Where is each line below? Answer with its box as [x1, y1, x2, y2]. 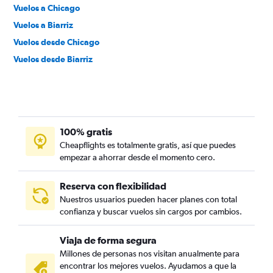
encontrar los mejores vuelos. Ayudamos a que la [60, 261, 236, 271]
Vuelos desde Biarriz [13, 54, 93, 64]
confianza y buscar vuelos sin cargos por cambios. [60, 207, 242, 216]
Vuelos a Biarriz [13, 20, 73, 30]
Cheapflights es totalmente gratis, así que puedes [60, 140, 236, 150]
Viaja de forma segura [60, 235, 157, 246]
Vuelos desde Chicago [13, 37, 99, 47]
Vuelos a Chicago [13, 3, 80, 13]
